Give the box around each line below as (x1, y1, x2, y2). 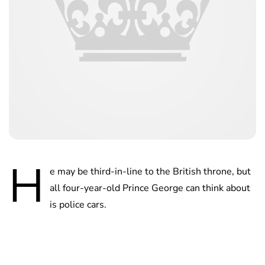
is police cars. (50, 198, 106, 211)
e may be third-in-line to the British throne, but (50, 164, 251, 178)
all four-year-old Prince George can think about (50, 181, 250, 195)
